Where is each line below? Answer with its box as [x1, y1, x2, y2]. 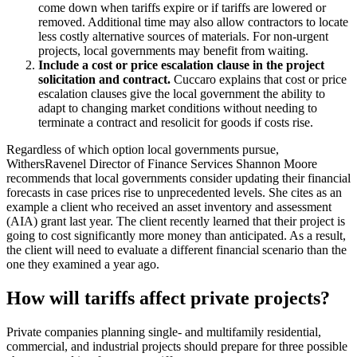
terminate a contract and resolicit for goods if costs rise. [38, 116, 313, 130]
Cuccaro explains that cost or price [171, 73, 347, 87]
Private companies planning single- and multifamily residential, [6, 325, 321, 339]
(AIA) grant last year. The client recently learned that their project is [6, 214, 345, 229]
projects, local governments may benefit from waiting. [38, 44, 308, 58]
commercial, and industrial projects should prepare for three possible [6, 339, 347, 354]
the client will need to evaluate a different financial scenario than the [6, 243, 347, 257]
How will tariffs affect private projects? [6, 288, 330, 309]
